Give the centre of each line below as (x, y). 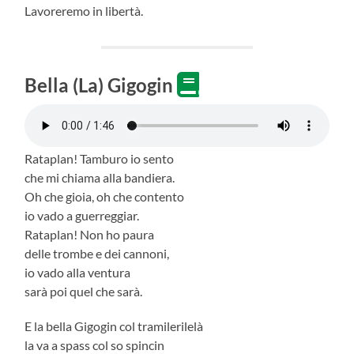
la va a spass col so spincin (95, 345)
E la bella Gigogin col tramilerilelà (114, 326)
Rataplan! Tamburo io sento (100, 158)
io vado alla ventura (78, 272)
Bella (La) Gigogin (101, 85)
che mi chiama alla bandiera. (100, 177)
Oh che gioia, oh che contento (105, 196)
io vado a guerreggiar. (82, 215)
